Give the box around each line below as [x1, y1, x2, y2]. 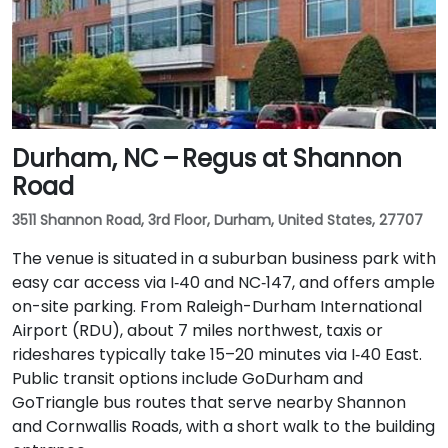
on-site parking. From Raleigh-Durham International [12, 294, 422, 318]
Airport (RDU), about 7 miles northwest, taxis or [12, 318, 383, 342]
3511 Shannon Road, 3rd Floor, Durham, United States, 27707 [12, 209, 423, 230]
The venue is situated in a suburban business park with [12, 246, 436, 270]
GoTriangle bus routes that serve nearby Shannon [12, 390, 406, 414]
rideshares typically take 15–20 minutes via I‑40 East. [12, 342, 422, 366]
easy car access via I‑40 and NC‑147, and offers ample [12, 270, 435, 294]
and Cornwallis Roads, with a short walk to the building [12, 414, 435, 438]
